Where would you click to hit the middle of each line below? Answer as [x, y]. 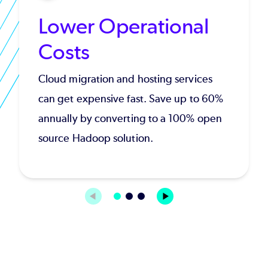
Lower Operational [124, 26]
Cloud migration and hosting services [125, 79]
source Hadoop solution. [96, 138]
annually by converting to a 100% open [130, 118]
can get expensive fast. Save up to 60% [131, 98]
